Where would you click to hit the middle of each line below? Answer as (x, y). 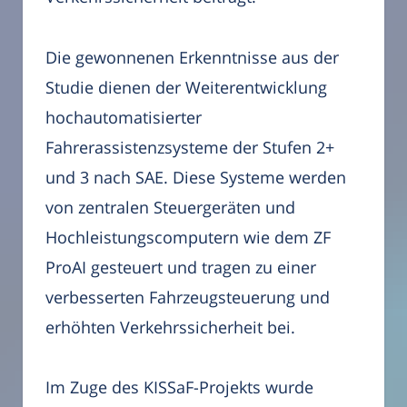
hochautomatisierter (124, 117)
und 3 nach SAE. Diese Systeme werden (196, 177)
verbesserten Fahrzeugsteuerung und (188, 297)
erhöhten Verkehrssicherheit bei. (170, 327)
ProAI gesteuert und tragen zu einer (181, 267)
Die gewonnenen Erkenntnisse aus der (192, 57)
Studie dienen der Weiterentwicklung (186, 87)
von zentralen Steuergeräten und (170, 207)
